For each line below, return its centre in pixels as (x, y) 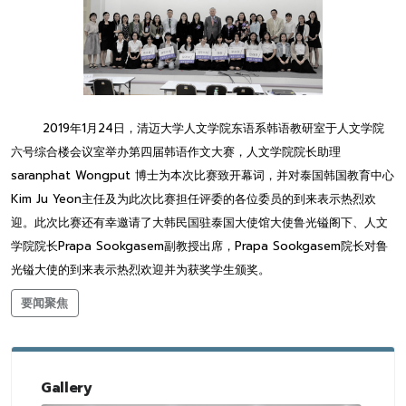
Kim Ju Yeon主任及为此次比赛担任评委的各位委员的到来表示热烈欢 (193, 199)
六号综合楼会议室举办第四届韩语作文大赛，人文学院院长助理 (176, 152)
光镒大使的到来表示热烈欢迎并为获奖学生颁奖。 (140, 270)
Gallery (67, 387)
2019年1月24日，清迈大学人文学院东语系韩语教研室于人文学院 (198, 129)
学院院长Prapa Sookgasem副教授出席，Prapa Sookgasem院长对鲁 (199, 246)
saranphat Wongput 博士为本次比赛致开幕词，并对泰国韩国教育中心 (203, 176)
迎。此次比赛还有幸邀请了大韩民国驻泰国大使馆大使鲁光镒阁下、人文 (199, 223)
